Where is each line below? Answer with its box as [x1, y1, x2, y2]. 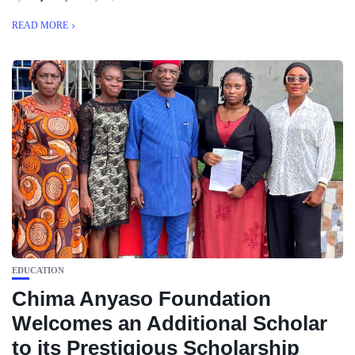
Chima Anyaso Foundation [12, 287, 271, 311]
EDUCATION [12, 265, 64, 275]
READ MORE [12, 20, 68, 31]
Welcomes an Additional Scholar [12, 311, 327, 335]
